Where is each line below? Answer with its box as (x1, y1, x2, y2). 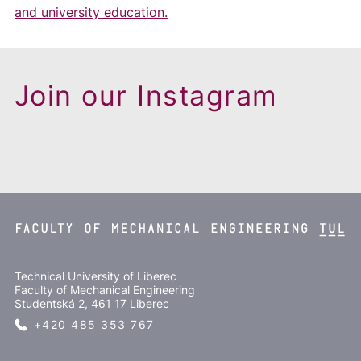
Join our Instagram (14, 79, 278, 112)
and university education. (14, 4, 168, 20)
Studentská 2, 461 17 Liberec (14, 296, 169, 310)
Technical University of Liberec (14, 268, 176, 283)
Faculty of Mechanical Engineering (14, 282, 195, 297)
